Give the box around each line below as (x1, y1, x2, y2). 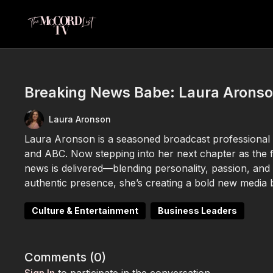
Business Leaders (158, 205, 238, 216)
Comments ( (24, 250, 94, 264)
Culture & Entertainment (32, 205, 139, 216)
